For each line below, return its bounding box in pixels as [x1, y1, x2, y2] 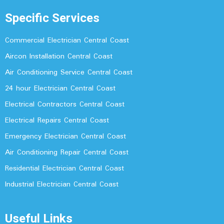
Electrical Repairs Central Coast [5, 114, 109, 127]
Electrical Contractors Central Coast [5, 98, 124, 111]
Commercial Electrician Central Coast [5, 34, 129, 47]
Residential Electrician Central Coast [5, 162, 124, 175]
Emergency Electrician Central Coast [5, 130, 126, 143]
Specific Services [5, 9, 99, 27]
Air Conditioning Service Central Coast [5, 66, 132, 79]
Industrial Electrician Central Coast [5, 178, 118, 191]
